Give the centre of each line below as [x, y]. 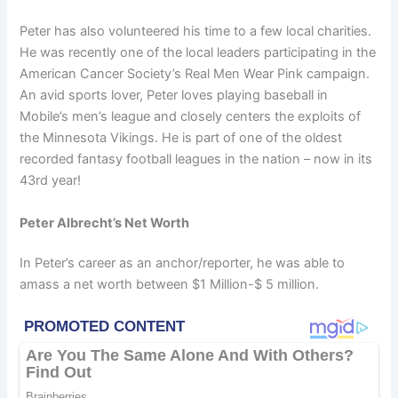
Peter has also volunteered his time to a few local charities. [196, 32]
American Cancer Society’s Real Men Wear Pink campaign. [195, 74]
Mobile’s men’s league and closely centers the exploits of [191, 117]
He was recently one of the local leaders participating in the [198, 53]
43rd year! [51, 181]
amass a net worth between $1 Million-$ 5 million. [170, 285]
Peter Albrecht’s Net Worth [105, 223]
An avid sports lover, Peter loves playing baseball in [174, 96]
